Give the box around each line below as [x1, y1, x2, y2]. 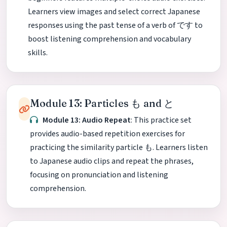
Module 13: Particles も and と [30, 97, 174, 110]
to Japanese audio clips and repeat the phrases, [30, 156, 194, 167]
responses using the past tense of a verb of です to [28, 20, 203, 31]
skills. [28, 47, 48, 59]
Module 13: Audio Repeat [43, 115, 131, 126]
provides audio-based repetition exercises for [30, 128, 185, 140]
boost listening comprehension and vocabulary [28, 33, 191, 45]
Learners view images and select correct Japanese [28, 6, 200, 18]
